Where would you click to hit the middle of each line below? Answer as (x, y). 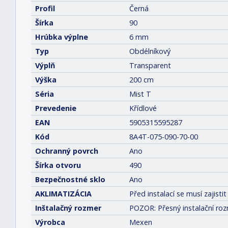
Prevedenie (56, 108)
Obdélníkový (150, 51)
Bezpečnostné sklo (70, 179)
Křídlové (143, 108)
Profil (45, 8)
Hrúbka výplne (62, 37)
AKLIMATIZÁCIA (63, 194)
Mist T (140, 94)
